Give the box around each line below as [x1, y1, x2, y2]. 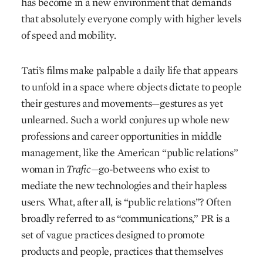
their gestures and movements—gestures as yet [21, 96, 223, 110]
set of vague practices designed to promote [21, 228, 205, 241]
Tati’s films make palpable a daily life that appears [21, 63, 238, 77]
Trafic [66, 162, 91, 176]
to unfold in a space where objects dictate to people [21, 80, 242, 93]
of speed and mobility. [21, 28, 116, 42]
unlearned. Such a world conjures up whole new [21, 113, 230, 126]
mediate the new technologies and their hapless [21, 178, 227, 192]
